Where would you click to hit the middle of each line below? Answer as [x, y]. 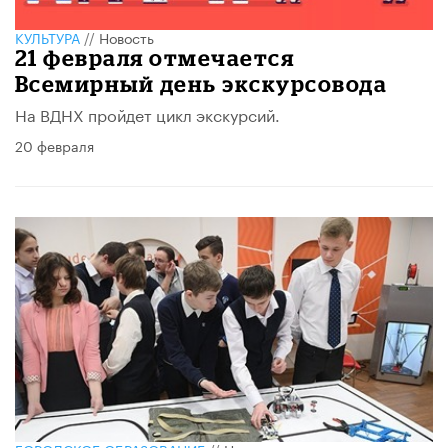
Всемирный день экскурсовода [201, 83]
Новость [126, 36]
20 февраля [54, 144]
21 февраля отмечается [155, 57]
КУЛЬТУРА [47, 36]
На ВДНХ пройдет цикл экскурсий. [147, 113]
